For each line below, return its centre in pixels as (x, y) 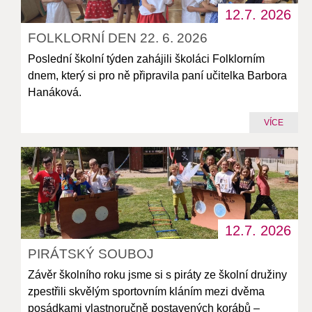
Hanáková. (55, 93)
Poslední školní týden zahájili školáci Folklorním (147, 59)
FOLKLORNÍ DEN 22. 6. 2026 (118, 38)
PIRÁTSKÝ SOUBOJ (91, 253)
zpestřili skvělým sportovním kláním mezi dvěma (147, 291)
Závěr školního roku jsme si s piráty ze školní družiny (158, 274)
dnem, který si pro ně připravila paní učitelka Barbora (158, 76)
